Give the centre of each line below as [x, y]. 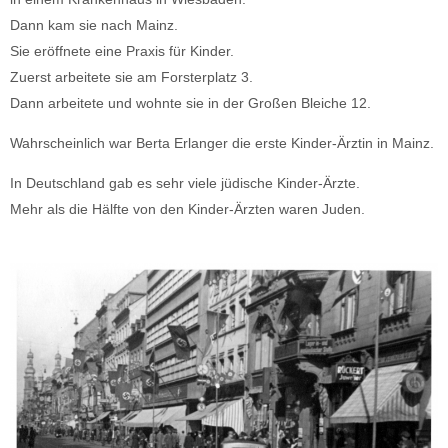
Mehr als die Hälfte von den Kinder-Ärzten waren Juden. [187, 209]
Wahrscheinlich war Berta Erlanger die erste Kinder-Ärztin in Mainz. [222, 142]
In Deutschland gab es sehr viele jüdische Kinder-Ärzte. [185, 183]
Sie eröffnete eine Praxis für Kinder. [122, 50]
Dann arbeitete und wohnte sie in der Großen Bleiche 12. [190, 102]
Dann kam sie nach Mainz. [94, 24]
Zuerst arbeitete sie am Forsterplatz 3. [131, 76]
